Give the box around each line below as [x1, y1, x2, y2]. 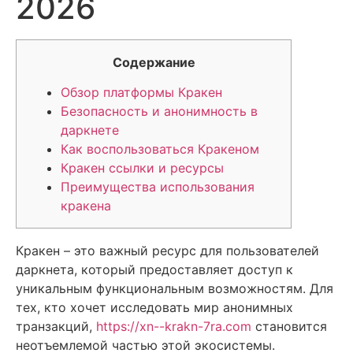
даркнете [61, 122, 119, 139]
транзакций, [16, 318, 96, 335]
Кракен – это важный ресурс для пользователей [16, 243, 319, 259]
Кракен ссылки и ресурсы [61, 160, 224, 176]
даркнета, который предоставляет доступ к [16, 262, 293, 278]
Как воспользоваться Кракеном [61, 141, 259, 158]
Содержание [112, 54, 195, 70]
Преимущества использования [61, 179, 255, 195]
